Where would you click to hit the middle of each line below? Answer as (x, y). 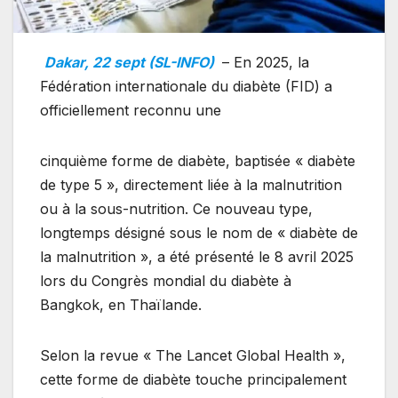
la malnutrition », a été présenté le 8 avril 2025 (197, 256)
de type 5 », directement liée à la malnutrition (191, 184)
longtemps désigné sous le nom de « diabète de (199, 232)
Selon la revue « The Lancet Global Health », (193, 355)
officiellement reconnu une (131, 110)
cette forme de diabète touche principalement (193, 379)
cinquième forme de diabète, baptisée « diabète (198, 160)
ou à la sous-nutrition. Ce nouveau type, (176, 208)
